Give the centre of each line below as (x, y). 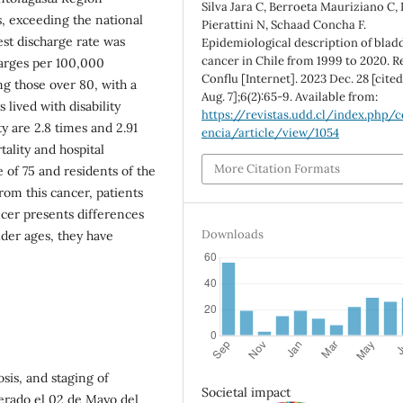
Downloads (233, 235)
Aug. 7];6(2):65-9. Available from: (290, 96)
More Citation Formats (278, 168)
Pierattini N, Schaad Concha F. (284, 24)
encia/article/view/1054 (271, 132)
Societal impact (246, 393)
